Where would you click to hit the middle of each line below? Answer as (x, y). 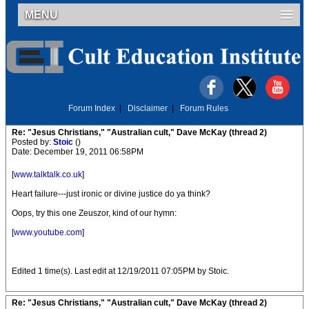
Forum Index (92, 108)
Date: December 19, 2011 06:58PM (78, 152)
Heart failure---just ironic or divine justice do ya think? (111, 194)
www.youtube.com (48, 232)
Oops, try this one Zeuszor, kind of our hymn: (94, 213)
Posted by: (32, 142)
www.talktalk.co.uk (48, 175)
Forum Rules (204, 108)
